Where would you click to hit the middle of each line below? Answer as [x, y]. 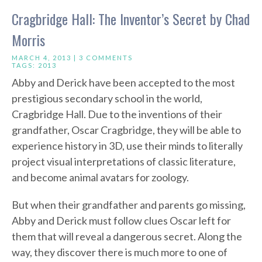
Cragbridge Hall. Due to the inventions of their [117, 114]
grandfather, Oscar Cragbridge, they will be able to [126, 130]
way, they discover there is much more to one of [120, 252]
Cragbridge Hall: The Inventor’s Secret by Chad [131, 19]
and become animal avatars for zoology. [100, 177]
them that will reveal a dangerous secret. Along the [127, 237]
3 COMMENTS [106, 58]
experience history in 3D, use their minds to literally [127, 146]
